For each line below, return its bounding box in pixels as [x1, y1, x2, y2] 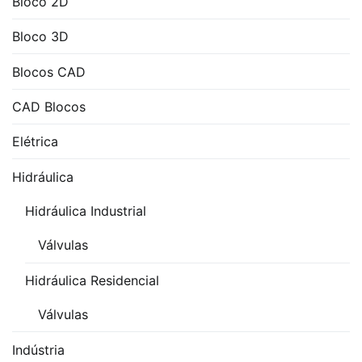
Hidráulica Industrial [25, 203, 146, 220]
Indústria [12, 341, 65, 358]
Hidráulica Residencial [25, 271, 159, 288]
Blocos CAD [12, 63, 86, 80]
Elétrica [12, 133, 58, 150]
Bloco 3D [12, 28, 69, 45]
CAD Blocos [12, 98, 86, 115]
